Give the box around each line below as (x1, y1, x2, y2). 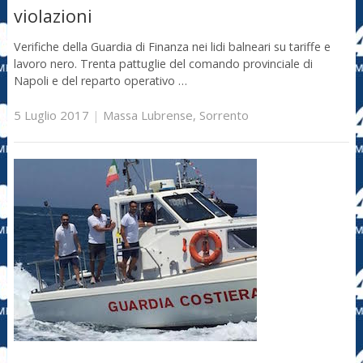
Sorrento (199, 107, 249, 124)
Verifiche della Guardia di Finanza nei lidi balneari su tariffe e (13, 38, 331, 54)
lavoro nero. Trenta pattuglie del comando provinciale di (13, 55, 313, 71)
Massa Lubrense (102, 107, 193, 124)
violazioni (13, 4, 92, 28)
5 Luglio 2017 (13, 107, 89, 124)
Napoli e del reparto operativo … (13, 72, 187, 88)
